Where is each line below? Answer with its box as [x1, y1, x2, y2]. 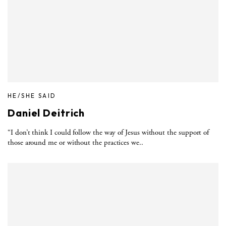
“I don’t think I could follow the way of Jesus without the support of [8, 127, 209, 137]
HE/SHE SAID [8, 91, 56, 99]
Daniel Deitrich [8, 106, 85, 119]
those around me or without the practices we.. [8, 137, 143, 147]
